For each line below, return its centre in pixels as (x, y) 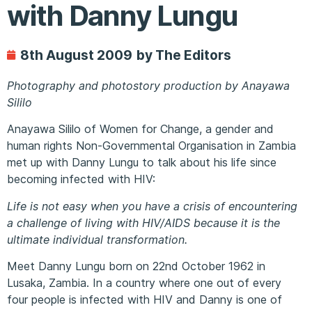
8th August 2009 (76, 55)
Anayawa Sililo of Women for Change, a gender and (140, 129)
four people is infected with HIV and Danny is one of (145, 299)
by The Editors (184, 55)
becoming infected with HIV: (81, 179)
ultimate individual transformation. (97, 239)
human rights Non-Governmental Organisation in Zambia (151, 146)
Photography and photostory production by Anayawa (148, 85)
